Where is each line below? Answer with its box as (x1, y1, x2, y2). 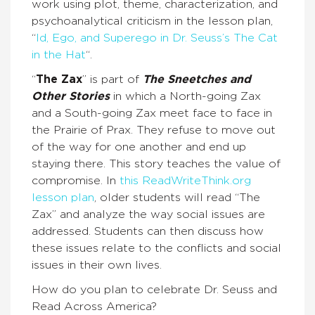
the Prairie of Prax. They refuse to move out (32, 124, 276, 136)
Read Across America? (32, 301, 157, 312)
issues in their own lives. (32, 259, 162, 271)
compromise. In (32, 175, 120, 186)
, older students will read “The (94, 192, 260, 203)
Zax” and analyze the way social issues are (32, 209, 265, 220)
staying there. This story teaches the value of (32, 158, 281, 169)
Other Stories (32, 91, 110, 102)
